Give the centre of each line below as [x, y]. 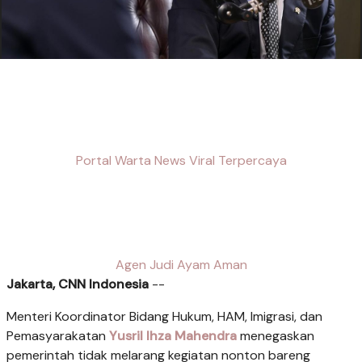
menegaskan [277, 335]
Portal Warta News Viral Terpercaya [181, 160]
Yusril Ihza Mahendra [173, 335]
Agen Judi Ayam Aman [181, 264]
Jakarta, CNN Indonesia [78, 284]
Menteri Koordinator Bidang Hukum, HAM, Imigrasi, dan [164, 316]
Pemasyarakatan [58, 335]
